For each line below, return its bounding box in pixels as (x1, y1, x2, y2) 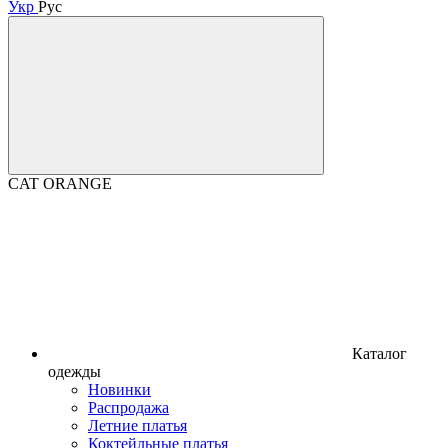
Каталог (352, 344, 407, 362)
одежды (48, 362, 101, 380)
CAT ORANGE (8, 174, 112, 192)
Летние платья (88, 416, 187, 434)
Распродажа (88, 398, 169, 416)
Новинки (88, 380, 151, 398)
